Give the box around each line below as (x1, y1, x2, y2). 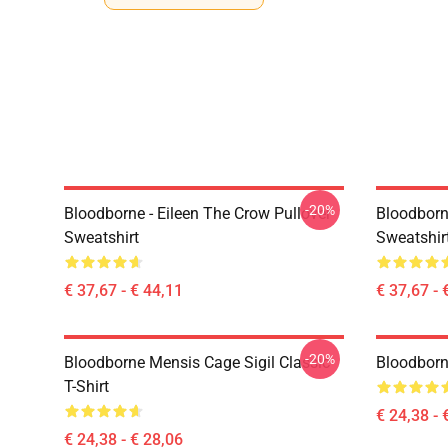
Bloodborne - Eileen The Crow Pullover (64, 204, 331, 223)
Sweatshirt (64, 228, 139, 247)
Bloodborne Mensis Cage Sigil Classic (64, 353, 330, 372)
